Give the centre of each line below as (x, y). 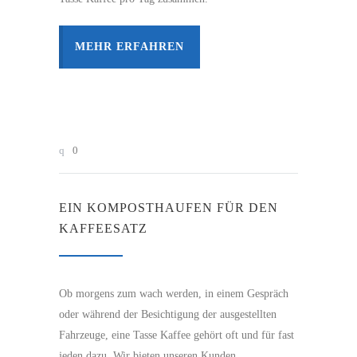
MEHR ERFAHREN (129, 46)
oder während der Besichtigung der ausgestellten (168, 314)
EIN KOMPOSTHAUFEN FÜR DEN (169, 207)
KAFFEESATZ (103, 228)
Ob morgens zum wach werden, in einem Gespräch (174, 293)
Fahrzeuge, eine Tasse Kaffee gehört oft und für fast (177, 335)
